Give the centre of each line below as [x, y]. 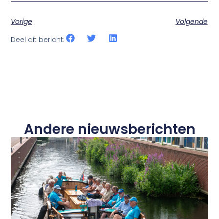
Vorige [22, 21]
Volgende [191, 21]
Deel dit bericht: [38, 40]
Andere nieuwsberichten [109, 130]
